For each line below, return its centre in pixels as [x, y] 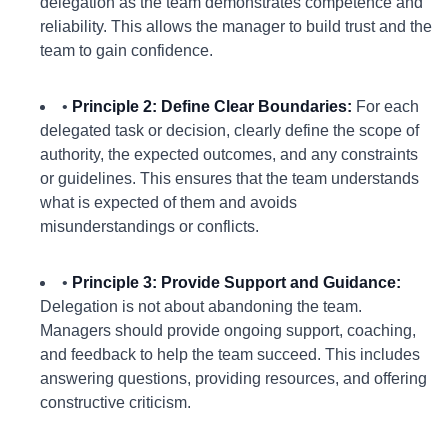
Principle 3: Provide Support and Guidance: [236, 282]
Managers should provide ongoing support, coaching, [228, 330]
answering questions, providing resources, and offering [233, 378]
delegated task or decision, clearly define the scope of [229, 130]
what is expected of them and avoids [168, 202]
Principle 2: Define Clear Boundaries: [212, 106]
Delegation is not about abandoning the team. [201, 306]
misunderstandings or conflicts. [149, 226]
